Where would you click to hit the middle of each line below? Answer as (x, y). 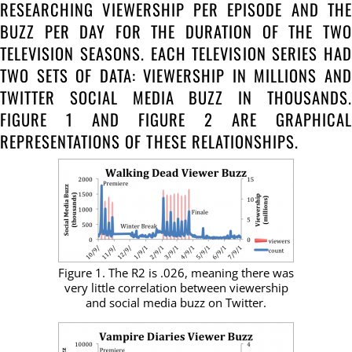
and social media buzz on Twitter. (176, 302)
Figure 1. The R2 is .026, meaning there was (176, 272)
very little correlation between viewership (176, 287)
